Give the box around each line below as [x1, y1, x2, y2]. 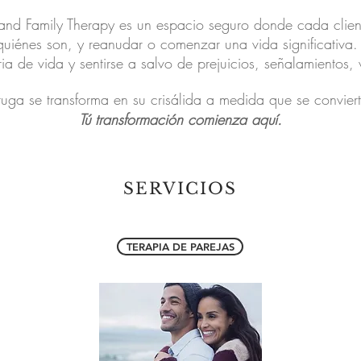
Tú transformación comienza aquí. [79, 110, 282, 129]
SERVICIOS [123, 179, 237, 198]
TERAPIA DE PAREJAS [126, 240, 234, 253]
